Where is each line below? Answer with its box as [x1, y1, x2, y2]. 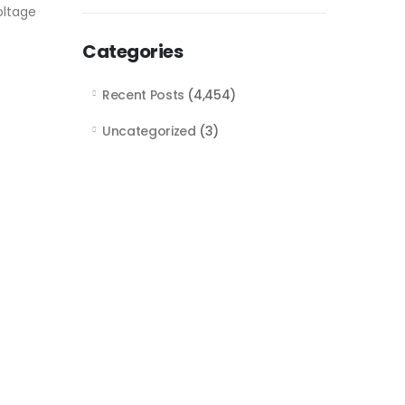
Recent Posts [102, 86, 184, 104]
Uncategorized [102, 122, 196, 140]
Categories [82, 39, 183, 64]
